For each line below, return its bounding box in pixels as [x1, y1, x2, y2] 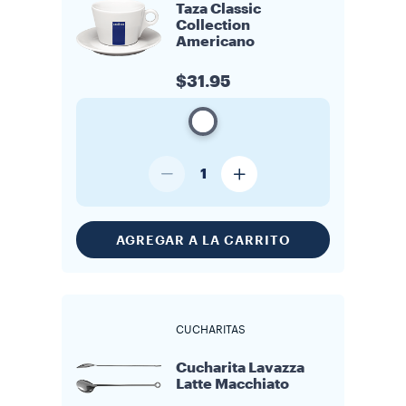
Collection [176, 18, 250, 33]
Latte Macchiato [176, 377, 289, 391]
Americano [176, 34, 255, 49]
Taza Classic [176, 2, 261, 16]
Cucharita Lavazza [176, 361, 304, 375]
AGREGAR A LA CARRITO [115, 233, 291, 246]
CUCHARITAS [176, 324, 246, 335]
